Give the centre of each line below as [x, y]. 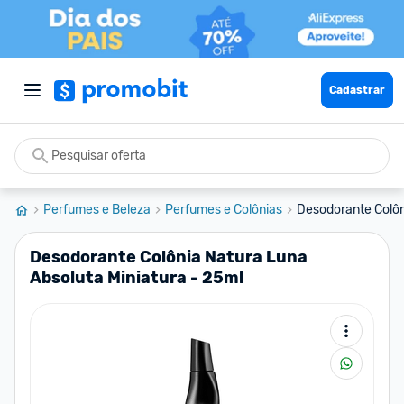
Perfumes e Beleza [97, 210]
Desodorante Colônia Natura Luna [169, 257]
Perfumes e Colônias [224, 210]
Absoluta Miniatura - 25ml [137, 278]
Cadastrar [357, 90]
